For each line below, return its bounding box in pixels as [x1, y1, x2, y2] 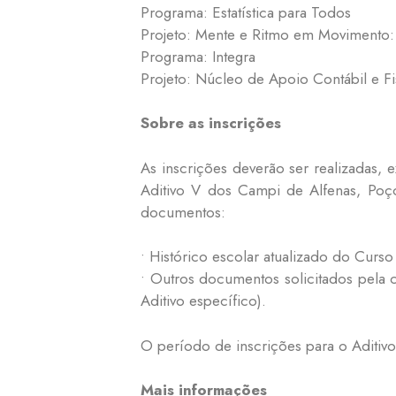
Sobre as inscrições [141, 112, 281, 134]
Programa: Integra [141, 45, 255, 67]
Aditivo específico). [141, 290, 266, 312]
